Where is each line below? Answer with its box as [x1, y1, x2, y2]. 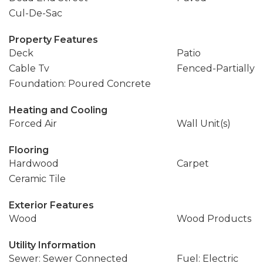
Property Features [9, 34, 98, 45]
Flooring [9, 144, 49, 156]
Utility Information [9, 240, 96, 251]
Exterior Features [9, 200, 94, 211]
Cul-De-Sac [9, 8, 62, 19]
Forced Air [9, 118, 57, 129]
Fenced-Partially [176, 63, 255, 74]
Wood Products [176, 213, 251, 224]
